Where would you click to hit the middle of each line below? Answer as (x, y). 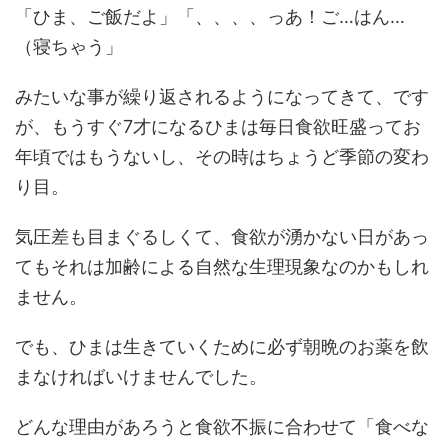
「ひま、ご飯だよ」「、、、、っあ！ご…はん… (210, 17)
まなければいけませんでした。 (141, 377)
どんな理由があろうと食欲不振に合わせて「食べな (222, 427)
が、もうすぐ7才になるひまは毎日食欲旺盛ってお (218, 127)
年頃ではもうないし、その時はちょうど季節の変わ (222, 157)
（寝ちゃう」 (69, 47)
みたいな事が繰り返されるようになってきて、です (222, 97)
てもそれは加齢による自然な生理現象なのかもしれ (222, 267)
